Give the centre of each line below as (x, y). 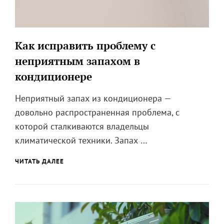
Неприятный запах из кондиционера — (93, 98)
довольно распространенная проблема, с (97, 112)
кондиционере (53, 76)
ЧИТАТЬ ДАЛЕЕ (39, 161)
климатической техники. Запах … (81, 140)
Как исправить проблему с (85, 45)
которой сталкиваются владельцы (82, 126)
